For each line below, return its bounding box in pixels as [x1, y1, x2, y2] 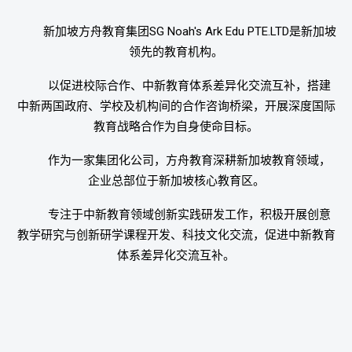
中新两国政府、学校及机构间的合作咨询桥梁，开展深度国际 [16, 98, 335, 113]
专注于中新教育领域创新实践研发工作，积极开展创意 [48, 207, 331, 222]
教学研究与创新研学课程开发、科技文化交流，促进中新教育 [16, 227, 335, 242]
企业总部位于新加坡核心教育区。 [87, 173, 265, 188]
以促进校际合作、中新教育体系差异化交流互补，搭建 [48, 78, 331, 93]
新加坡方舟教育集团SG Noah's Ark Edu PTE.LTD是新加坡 [42, 24, 336, 38]
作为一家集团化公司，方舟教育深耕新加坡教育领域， [48, 152, 331, 167]
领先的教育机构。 [129, 44, 223, 59]
